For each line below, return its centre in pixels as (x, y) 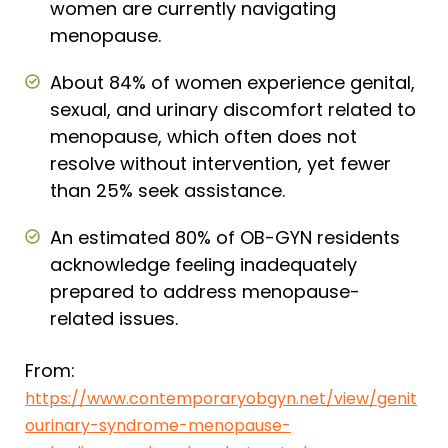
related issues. (114, 318)
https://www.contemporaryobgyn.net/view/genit (221, 398)
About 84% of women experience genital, (232, 82)
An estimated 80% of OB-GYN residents (225, 237)
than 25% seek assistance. (167, 190)
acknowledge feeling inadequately (203, 264)
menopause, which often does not (203, 136)
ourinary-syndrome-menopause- (158, 425)
